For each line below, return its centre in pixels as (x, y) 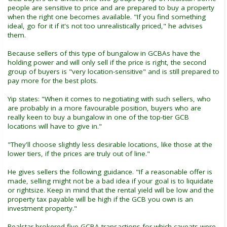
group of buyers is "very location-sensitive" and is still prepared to (113, 72)
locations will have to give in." (55, 126)
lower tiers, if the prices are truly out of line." (79, 154)
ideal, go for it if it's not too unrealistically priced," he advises (105, 26)
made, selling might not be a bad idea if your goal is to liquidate (110, 181)
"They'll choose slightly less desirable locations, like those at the (110, 145)
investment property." (42, 209)
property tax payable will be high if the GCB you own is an (100, 199)
